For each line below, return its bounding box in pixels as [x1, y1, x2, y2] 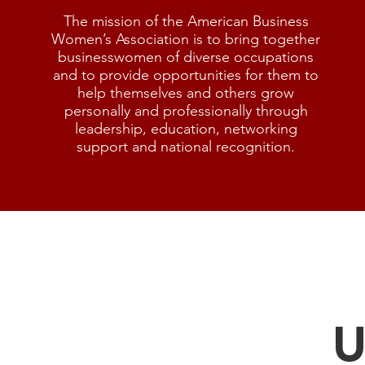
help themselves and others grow [77, 84, 295, 102]
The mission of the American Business [63, 12, 309, 30]
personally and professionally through [64, 102, 308, 120]
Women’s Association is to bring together [51, 30, 321, 48]
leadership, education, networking [74, 120, 297, 138]
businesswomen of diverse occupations [58, 48, 314, 66]
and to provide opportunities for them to [53, 66, 319, 84]
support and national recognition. [77, 138, 296, 156]
